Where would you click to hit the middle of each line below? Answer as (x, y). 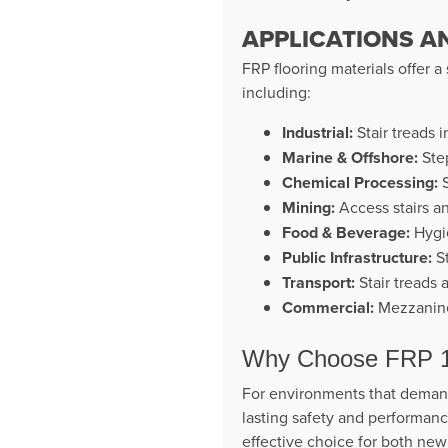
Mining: (308, 207)
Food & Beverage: (346, 232)
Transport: (318, 282)
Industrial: (317, 132)
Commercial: (328, 307)
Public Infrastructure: (357, 257)
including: (276, 91)
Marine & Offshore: (350, 157)
